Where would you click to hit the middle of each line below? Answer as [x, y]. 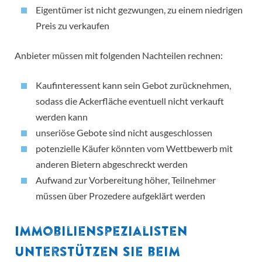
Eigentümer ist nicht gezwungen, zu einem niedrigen [139, 10]
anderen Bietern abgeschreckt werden [112, 164]
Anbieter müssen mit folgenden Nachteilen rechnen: [119, 56]
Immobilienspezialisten [101, 231]
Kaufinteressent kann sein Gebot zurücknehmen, [133, 85]
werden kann [62, 117]
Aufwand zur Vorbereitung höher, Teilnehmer [126, 180]
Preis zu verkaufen [73, 26]
